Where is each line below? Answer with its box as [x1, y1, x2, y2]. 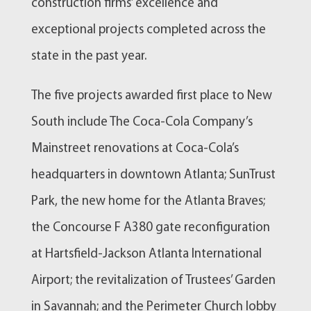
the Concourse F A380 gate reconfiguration [31, 221, 270, 235]
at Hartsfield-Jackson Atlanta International [31, 248, 262, 262]
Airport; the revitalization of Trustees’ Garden [31, 274, 276, 288]
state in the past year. [31, 50, 146, 64]
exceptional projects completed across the [31, 24, 266, 37]
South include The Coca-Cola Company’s [31, 116, 253, 130]
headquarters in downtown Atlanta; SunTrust [31, 169, 276, 183]
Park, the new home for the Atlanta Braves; [31, 195, 265, 209]
